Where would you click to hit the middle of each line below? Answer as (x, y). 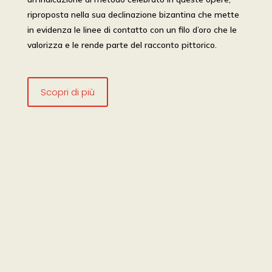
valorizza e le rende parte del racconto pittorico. (122, 45)
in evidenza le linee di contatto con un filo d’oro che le (132, 30)
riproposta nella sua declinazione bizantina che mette (133, 15)
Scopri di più (67, 92)
